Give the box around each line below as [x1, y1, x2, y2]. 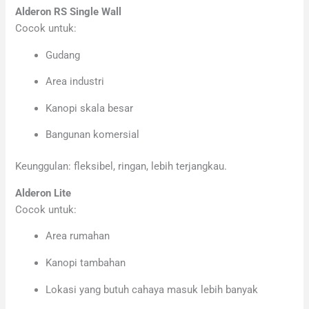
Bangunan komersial [46, 128, 140, 141]
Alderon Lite [15, 186, 72, 199]
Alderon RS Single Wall [15, 6, 122, 19]
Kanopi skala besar [46, 101, 134, 114]
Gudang [46, 48, 81, 61]
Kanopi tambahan [46, 256, 126, 269]
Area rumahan [46, 230, 110, 243]
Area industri [46, 75, 105, 88]
